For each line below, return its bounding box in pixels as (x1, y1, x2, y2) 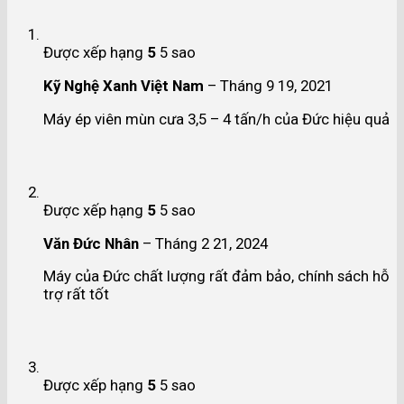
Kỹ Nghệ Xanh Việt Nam (43, 77, 207, 96)
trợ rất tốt (43, 285, 109, 304)
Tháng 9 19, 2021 (220, 77, 333, 96)
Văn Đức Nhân (43, 234, 142, 252)
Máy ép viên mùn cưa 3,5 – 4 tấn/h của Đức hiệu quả (43, 110, 390, 129)
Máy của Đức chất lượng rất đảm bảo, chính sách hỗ (43, 267, 390, 286)
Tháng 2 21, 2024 (155, 234, 268, 252)
